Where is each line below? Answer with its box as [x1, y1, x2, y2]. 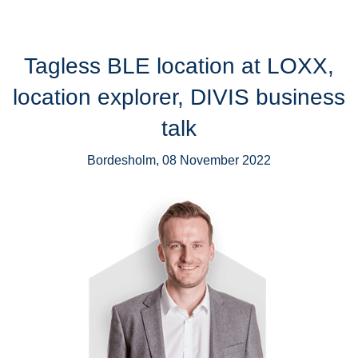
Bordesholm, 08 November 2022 [87, 153, 271, 167]
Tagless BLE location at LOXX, [24, 54, 334, 78]
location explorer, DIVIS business [13, 85, 345, 109]
